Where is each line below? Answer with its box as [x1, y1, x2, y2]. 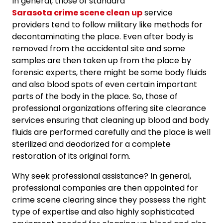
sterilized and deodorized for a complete [12, 138, 171, 150]
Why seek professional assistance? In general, [12, 170, 191, 182]
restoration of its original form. [12, 150, 130, 162]
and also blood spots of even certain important [12, 78, 197, 90]
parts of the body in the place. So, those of [12, 90, 178, 102]
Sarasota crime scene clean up [12, 6, 142, 18]
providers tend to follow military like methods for [12, 18, 203, 30]
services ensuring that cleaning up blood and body [12, 114, 209, 126]
